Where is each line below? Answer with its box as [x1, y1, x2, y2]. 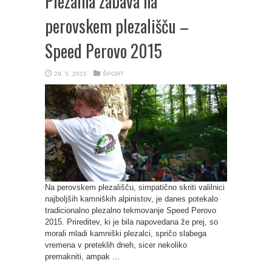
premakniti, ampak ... [45, 252, 120, 261]
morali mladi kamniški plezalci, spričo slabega [45, 229, 206, 238]
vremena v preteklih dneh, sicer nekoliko [45, 240, 187, 250]
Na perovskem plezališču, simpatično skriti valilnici [45, 183, 225, 192]
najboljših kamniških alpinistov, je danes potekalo [45, 194, 218, 203]
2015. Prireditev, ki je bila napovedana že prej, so [45, 217, 218, 226]
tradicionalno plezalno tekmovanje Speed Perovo [45, 206, 216, 215]
